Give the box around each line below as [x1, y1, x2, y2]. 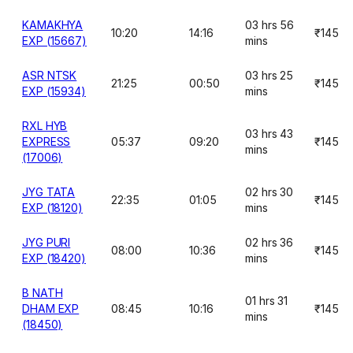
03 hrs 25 [245, 69, 294, 82]
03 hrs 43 [245, 127, 294, 140]
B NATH [22, 286, 63, 299]
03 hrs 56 [245, 18, 295, 32]
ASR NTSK [22, 69, 77, 82]
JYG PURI [22, 236, 71, 249]
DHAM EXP [22, 302, 80, 315]
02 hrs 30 [245, 185, 294, 199]
